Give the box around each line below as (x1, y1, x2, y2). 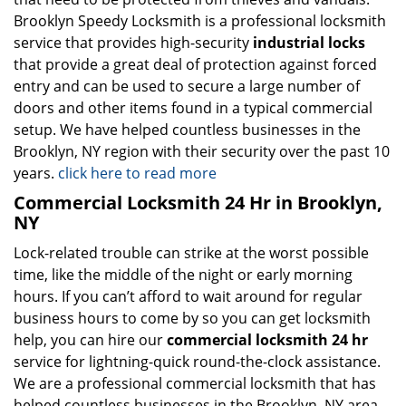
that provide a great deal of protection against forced (14, 54, 377, 74)
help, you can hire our (14, 330, 167, 350)
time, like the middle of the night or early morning (14, 265, 353, 285)
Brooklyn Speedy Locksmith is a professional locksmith (14, 11, 386, 31)
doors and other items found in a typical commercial (14, 98, 372, 118)
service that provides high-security (14, 33, 253, 53)
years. (14, 163, 58, 183)
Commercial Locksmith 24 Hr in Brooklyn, (14, 190, 382, 215)
